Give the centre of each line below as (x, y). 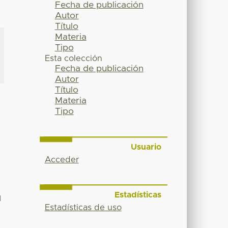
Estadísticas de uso (83, 207)
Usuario (146, 147)
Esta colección (73, 59)
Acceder (62, 160)
